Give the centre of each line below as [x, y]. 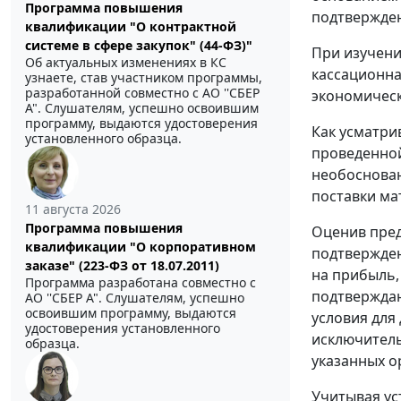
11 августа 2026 [73, 209]
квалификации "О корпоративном [141, 247]
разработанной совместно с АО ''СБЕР [142, 93]
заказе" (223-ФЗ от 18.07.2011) [122, 266]
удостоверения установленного [123, 328]
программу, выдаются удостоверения [141, 124]
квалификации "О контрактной [131, 27]
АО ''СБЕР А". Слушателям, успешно [135, 298]
